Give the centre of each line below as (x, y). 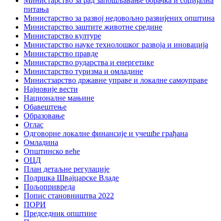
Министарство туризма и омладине (83, 71)
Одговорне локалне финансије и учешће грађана (106, 133)
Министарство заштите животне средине (93, 27)
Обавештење (45, 107)
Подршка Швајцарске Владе (71, 178)
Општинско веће (52, 151)
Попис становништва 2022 (69, 195)
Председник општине (60, 213)
